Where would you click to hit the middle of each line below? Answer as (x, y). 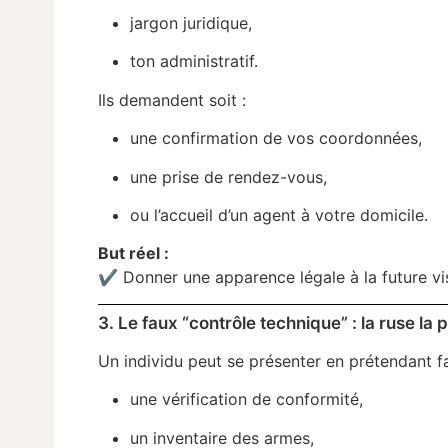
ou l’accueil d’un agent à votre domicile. (279, 214)
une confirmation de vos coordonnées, (276, 138)
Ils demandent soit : (172, 99)
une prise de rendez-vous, (229, 176)
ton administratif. (194, 61)
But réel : (134, 253)
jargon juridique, (191, 23)
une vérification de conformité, (247, 399)
